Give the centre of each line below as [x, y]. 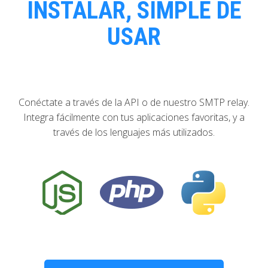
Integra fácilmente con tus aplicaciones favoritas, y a [134, 117]
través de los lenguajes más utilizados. [134, 132]
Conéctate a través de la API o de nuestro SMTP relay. [134, 102]
